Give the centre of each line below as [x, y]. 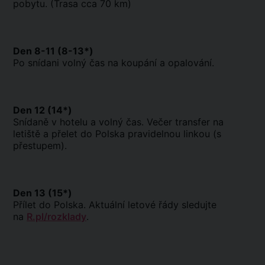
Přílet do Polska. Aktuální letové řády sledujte [115, 205]
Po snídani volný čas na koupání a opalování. [115, 63]
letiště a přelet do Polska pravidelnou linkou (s [117, 134]
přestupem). [41, 146]
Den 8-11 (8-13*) [53, 51]
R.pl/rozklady [56, 216]
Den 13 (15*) [43, 193]
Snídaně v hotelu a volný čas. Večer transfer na [118, 122]
